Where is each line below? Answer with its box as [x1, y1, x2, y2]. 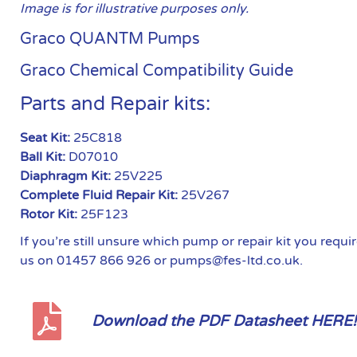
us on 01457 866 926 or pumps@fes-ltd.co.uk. [20, 252, 304, 269]
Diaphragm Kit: [20, 167, 112, 184]
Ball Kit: [20, 148, 66, 165]
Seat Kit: [20, 129, 71, 146]
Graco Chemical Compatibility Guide [20, 61, 294, 80]
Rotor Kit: [20, 206, 78, 222]
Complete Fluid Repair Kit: [20, 186, 178, 203]
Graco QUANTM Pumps [20, 29, 201, 49]
